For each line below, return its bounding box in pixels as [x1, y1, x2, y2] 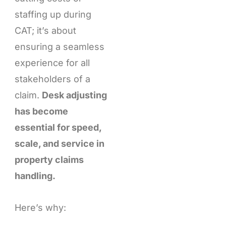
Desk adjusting [41, 89, 107, 100]
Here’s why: [14, 202, 66, 213]
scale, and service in [14, 138, 104, 149]
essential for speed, [14, 122, 101, 133]
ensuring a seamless [14, 41, 104, 52]
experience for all [14, 57, 90, 68]
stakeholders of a [14, 73, 90, 84]
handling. [14, 170, 55, 181]
